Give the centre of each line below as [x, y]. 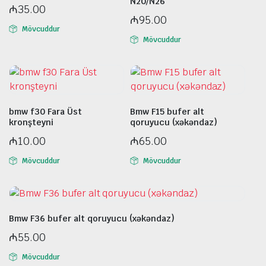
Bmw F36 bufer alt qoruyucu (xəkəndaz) [92, 219]
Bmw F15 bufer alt [167, 111]
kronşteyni [31, 122]
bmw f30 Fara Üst [45, 111]
